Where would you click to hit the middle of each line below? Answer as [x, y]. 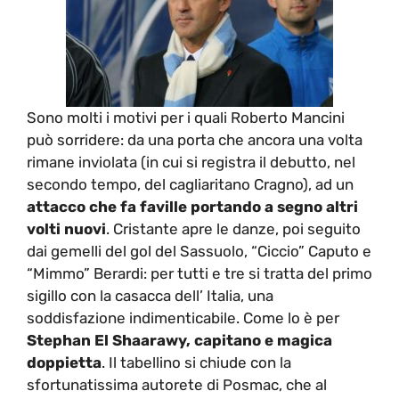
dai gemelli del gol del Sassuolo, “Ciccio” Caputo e [199, 251]
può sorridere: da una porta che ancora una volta [195, 140]
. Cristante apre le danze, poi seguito [233, 229]
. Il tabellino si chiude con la [196, 362]
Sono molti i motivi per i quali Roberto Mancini [186, 118]
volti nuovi [66, 229]
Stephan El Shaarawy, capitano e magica [179, 340]
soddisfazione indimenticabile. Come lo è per [183, 318]
